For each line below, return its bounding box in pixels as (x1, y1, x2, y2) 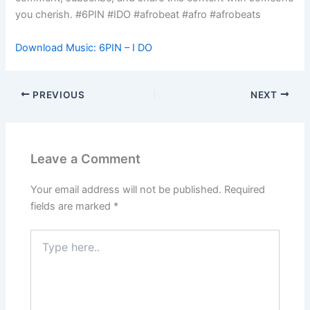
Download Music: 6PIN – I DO (15, 41, 153, 54)
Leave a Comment (30, 150, 141, 166)
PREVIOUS (30, 89, 85, 100)
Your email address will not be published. (30, 183, 222, 197)
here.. (30, 244, 56, 255)
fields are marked (30, 200, 114, 213)
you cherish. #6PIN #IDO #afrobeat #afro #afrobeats (15, 8, 262, 21)
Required (224, 183, 266, 197)
